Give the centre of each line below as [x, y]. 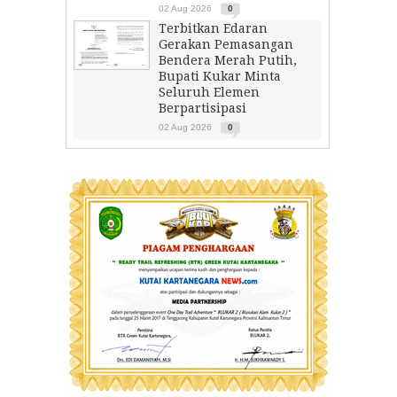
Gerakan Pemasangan [226, 44]
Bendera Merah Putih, [228, 60]
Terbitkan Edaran [213, 28]
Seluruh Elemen [209, 92]
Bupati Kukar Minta [220, 76]
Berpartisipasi [202, 108]
